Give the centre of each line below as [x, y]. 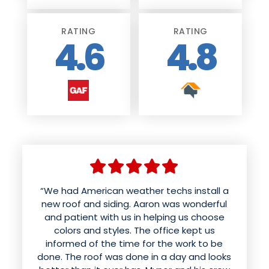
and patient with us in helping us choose [134, 217]
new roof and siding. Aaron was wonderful [134, 204]
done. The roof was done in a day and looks [134, 256]
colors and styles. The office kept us [134, 230]
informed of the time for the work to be [134, 243]
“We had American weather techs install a [134, 190]
